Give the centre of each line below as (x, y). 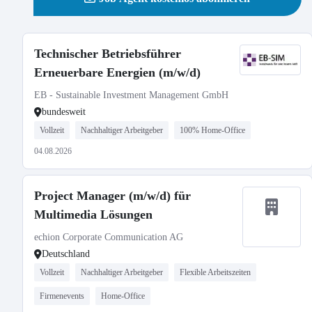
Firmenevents (62, 296)
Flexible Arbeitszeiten (215, 272)
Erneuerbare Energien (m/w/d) (117, 72)
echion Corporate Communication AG (109, 237)
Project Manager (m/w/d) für (112, 196)
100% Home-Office (212, 130)
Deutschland (66, 254)
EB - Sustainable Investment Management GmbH (131, 95)
